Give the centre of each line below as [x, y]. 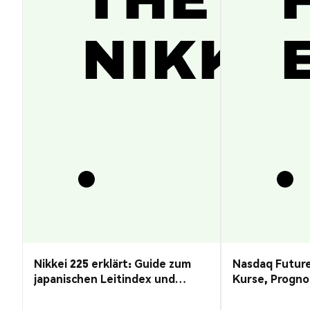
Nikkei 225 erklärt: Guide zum [112, 263]
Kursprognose [72, 293]
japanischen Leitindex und [104, 278]
